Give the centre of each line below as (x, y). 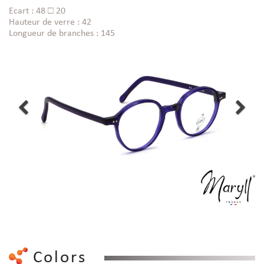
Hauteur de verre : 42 (50, 23)
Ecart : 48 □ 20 (37, 11)
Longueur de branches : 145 (62, 34)
